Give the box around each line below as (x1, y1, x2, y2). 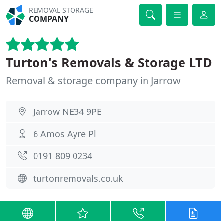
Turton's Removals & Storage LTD (6, 54, 212, 71)
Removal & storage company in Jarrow (6, 74, 181, 87)
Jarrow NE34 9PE (33, 106, 102, 117)
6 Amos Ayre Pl (33, 128, 96, 140)
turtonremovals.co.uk (33, 172, 123, 184)
